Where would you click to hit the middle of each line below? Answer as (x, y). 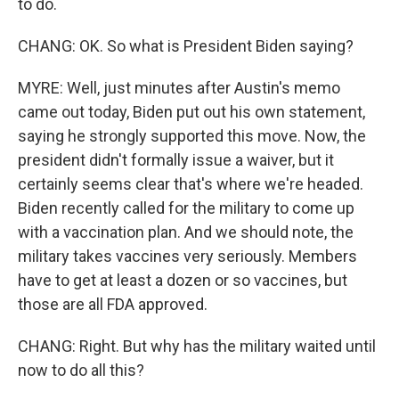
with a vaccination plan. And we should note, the (186, 232)
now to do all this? (81, 370)
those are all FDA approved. (113, 304)
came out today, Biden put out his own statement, (191, 112)
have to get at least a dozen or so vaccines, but (183, 280)
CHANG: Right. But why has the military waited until (197, 346)
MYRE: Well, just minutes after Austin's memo (179, 88)
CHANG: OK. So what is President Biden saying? (186, 46)
